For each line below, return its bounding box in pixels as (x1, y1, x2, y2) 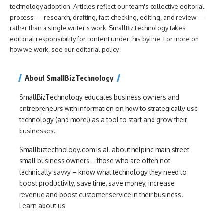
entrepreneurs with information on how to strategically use (19, 104, 198, 112)
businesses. (19, 126, 56, 135)
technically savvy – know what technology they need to (19, 167, 187, 176)
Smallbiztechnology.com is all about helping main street (19, 145, 189, 153)
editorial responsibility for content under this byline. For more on (10, 34, 199, 43)
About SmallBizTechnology (25, 73, 113, 82)
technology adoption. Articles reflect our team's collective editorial (10, 2, 204, 10)
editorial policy (76, 45, 118, 53)
